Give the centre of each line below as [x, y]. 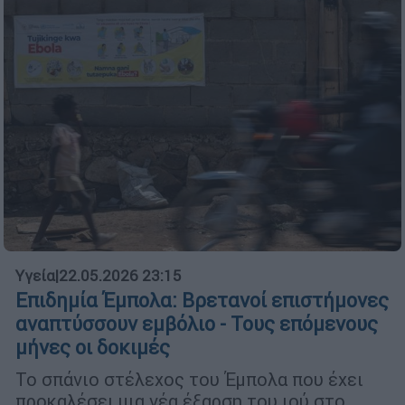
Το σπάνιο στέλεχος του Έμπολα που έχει [189, 380]
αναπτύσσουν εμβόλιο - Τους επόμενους [197, 325]
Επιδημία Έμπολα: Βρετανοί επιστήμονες [202, 301]
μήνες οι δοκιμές [93, 348]
